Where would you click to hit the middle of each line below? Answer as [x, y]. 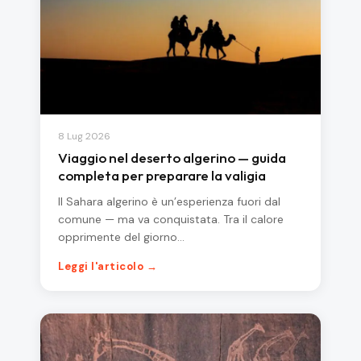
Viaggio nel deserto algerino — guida [172, 158]
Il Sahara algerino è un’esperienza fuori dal [169, 202]
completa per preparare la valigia [162, 176]
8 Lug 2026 [84, 137]
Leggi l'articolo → [108, 267]
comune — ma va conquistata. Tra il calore [171, 220]
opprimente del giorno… [121, 237]
